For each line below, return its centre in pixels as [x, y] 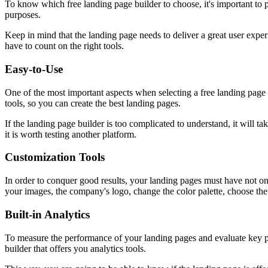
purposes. [24, 15]
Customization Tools [55, 157]
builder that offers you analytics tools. [77, 248]
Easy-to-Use [34, 69]
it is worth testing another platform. [72, 134]
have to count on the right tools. [64, 46]
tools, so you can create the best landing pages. [94, 103]
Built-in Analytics [47, 214]
